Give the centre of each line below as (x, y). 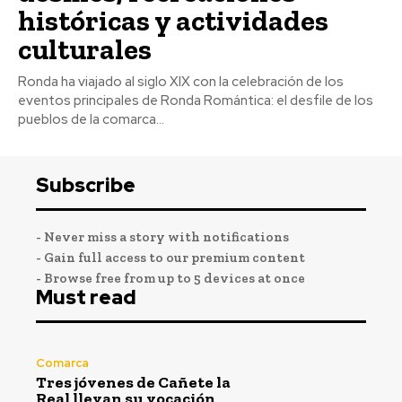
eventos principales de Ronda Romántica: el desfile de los (196, 100)
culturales (85, 49)
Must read (86, 297)
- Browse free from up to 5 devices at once (170, 278)
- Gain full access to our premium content (170, 257)
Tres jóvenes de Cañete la (133, 383)
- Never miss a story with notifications (162, 236)
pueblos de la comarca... (91, 119)
